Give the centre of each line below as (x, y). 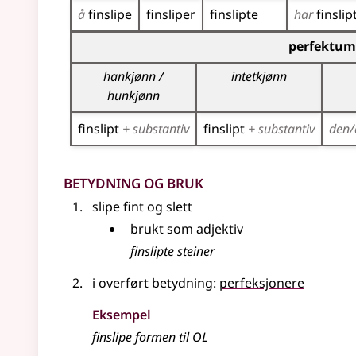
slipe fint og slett (142, 207)
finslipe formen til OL (150, 337)
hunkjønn (133, 95)
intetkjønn (259, 76)
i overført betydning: (156, 283)
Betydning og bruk (133, 181)
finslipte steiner (172, 251)
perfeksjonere (262, 283)
